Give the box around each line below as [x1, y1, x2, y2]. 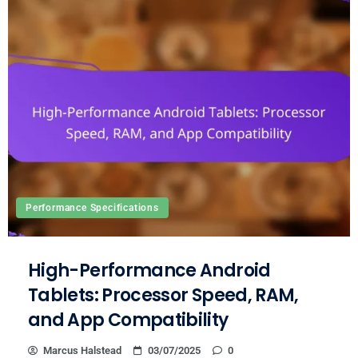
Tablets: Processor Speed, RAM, [28, 282, 299, 308]
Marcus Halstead [43, 344, 121, 356]
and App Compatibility [28, 307, 229, 332]
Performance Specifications [26, 201, 159, 213]
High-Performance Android [28, 257, 271, 283]
